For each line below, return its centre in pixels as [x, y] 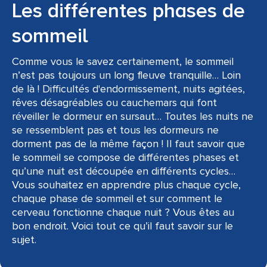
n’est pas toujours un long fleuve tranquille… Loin [126, 75]
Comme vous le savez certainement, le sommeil [123, 61]
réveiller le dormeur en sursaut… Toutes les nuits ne [133, 116]
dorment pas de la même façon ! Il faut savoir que [128, 144]
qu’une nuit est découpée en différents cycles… [124, 171]
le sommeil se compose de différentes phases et [125, 157]
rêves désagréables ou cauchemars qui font [114, 103]
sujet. [24, 240]
